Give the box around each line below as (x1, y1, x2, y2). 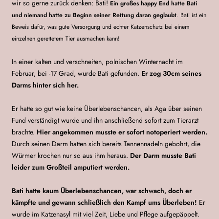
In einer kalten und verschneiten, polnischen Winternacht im (12, 56, 183, 66)
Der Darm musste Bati (130, 150, 196, 160)
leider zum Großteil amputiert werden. (12, 162, 130, 172)
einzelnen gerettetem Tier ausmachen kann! (12, 34, 120, 43)
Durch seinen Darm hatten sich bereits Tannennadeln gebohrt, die (12, 138, 200, 149)
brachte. (12, 127, 35, 137)
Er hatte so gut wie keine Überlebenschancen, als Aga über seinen (12, 103, 202, 113)
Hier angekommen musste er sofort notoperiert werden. (35, 127, 207, 137)
